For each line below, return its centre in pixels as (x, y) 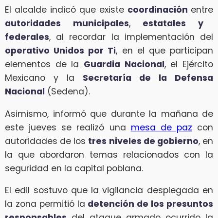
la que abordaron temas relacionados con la (109, 154)
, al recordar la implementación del (131, 37)
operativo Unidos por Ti (61, 51)
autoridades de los (47, 141)
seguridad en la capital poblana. (74, 168)
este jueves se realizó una (68, 127)
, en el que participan (165, 51)
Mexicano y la (44, 78)
